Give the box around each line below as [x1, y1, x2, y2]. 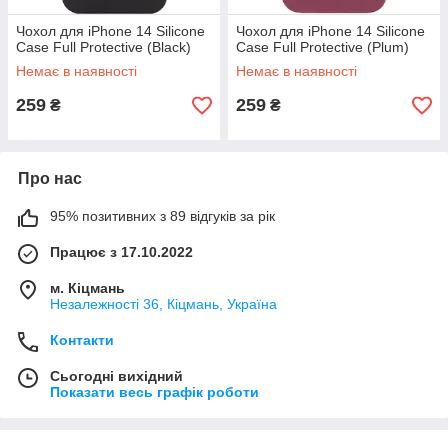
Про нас [18, 170, 82, 187]
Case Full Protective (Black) [16, 39, 191, 55]
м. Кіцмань [50, 280, 125, 296]
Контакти [50, 332, 114, 348]
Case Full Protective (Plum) [236, 39, 409, 55]
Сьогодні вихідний [50, 368, 183, 384]
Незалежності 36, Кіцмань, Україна [50, 296, 277, 312]
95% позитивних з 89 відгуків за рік [50, 208, 275, 224]
